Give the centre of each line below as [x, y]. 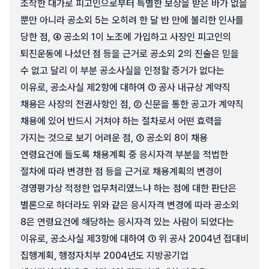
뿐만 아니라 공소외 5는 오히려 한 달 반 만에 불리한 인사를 [132, 20]
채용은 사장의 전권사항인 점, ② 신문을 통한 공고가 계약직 [132, 104]
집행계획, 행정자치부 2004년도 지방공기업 [104, 255]
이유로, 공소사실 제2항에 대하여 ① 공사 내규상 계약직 [125, 87]
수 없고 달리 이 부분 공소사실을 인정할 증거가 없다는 [122, 71]
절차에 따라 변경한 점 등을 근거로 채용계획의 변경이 [121, 171]
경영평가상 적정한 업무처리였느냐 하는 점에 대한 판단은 [128, 188]
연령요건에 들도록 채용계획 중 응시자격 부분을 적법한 [124, 155]
